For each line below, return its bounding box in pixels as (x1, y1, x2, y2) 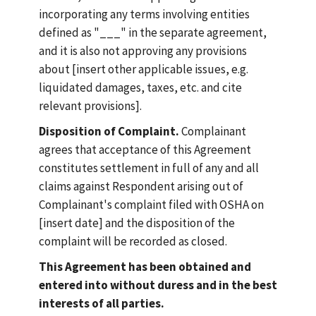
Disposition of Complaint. (39, 123, 179, 139)
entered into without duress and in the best (39, 277, 277, 293)
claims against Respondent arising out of (39, 178, 243, 194)
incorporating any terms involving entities (39, 6, 250, 22)
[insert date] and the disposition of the (39, 215, 235, 231)
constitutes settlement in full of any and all (39, 160, 259, 176)
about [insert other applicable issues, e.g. (39, 61, 248, 77)
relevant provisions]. (39, 98, 142, 114)
